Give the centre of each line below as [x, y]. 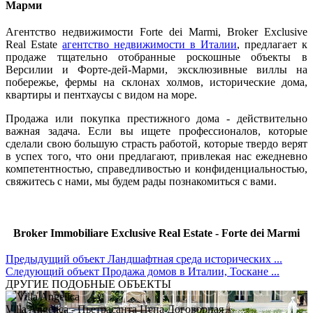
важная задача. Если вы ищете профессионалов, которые [156, 131]
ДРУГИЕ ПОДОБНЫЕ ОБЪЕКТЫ [88, 284]
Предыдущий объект [55, 259]
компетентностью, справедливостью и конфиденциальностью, [156, 168]
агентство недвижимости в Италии [150, 44]
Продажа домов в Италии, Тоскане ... [191, 272]
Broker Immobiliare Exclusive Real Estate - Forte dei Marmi [156, 233]
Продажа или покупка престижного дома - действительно [156, 118]
